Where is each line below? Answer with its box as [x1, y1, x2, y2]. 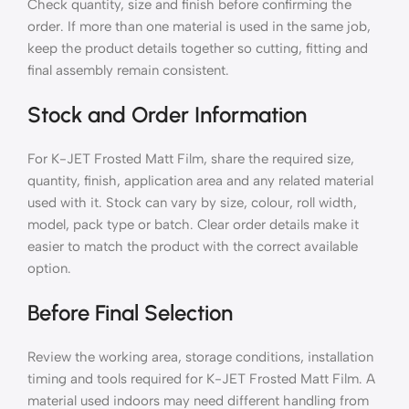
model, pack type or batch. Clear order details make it [27, 215, 359, 233]
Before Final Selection [27, 299, 233, 326]
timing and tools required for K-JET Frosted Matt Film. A [27, 370, 375, 387]
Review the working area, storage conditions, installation [27, 348, 373, 365]
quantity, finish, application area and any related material [27, 172, 373, 189]
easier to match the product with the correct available [27, 237, 358, 255]
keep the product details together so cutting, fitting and [27, 39, 368, 57]
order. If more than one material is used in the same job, [27, 17, 371, 35]
